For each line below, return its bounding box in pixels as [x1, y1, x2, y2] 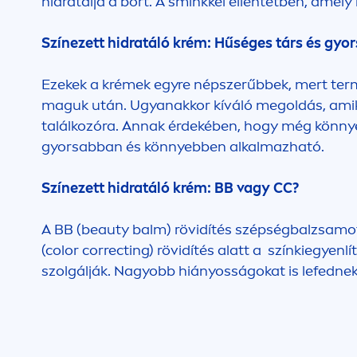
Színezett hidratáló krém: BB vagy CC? [41, 179, 299, 197]
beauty [81, 221, 129, 238]
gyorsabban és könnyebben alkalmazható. [41, 138, 328, 155]
